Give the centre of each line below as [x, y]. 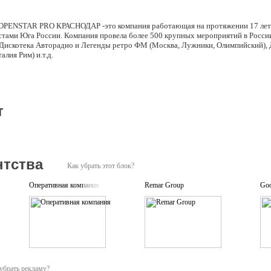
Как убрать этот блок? [101, 166]
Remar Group [164, 185]
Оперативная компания [64, 185]
